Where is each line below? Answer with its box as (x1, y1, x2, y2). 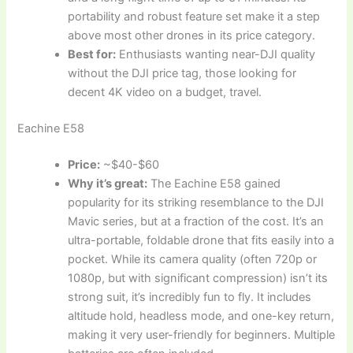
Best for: (68, 46, 117, 61)
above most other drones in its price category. (68, 28, 316, 43)
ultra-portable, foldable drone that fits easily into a (68, 232, 335, 247)
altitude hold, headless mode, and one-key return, (68, 308, 335, 323)
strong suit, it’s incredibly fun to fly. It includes (68, 289, 312, 304)
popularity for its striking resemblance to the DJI (68, 195, 325, 210)
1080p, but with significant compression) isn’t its (68, 270, 329, 285)
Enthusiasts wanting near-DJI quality (116, 46, 316, 61)
